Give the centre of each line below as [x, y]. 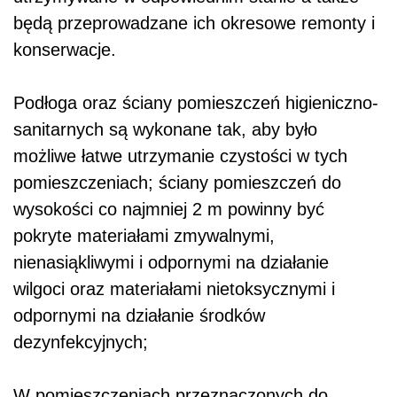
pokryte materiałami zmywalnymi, [144, 236]
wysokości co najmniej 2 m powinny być [169, 210]
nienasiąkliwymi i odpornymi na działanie [171, 263]
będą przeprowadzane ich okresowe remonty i [194, 23]
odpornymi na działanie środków [139, 316]
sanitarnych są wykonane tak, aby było [165, 130]
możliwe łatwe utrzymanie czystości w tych [180, 156]
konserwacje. [65, 50]
